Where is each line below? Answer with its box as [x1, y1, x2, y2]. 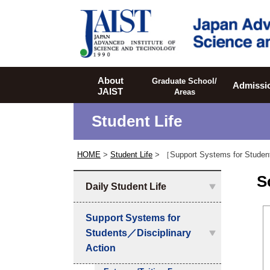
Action [86, 243, 116, 254]
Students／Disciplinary [86, 228, 191, 239]
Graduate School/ [152, 77, 217, 86]
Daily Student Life [86, 181, 166, 192]
